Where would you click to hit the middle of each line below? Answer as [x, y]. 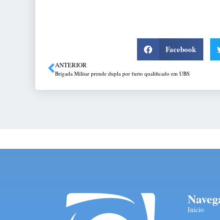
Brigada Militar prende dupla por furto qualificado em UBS [124, 73]
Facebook [181, 49]
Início [196, 209]
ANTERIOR [71, 65]
